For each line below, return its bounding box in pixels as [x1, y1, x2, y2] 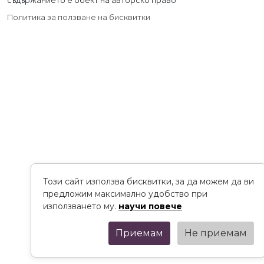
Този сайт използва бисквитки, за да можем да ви [43, 176, 254, 187]
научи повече [118, 201, 182, 212]
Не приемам [184, 227, 247, 239]
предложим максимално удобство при [43, 189, 207, 199]
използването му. [43, 201, 118, 212]
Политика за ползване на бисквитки [7, 12, 150, 22]
